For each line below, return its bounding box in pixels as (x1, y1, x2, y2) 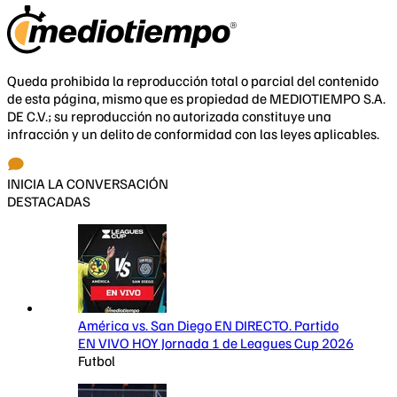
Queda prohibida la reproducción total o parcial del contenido (7, 71, 378, 90)
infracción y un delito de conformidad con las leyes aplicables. (7, 124, 379, 143)
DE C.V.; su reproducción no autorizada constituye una (7, 106, 331, 125)
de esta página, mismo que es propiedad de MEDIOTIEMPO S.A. (7, 89, 385, 107)
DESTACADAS (7, 191, 90, 210)
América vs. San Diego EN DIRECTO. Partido (78, 315, 339, 334)
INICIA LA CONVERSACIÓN (7, 174, 168, 192)
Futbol (78, 351, 115, 370)
